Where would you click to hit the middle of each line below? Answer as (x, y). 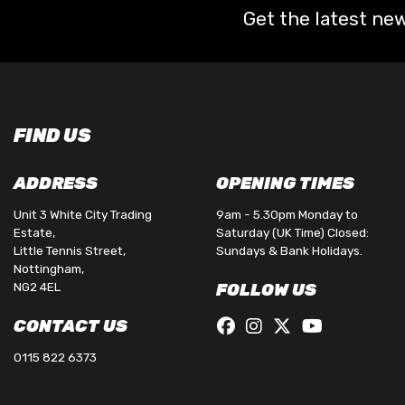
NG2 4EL (37, 287)
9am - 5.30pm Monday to (287, 215)
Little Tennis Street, (70, 251)
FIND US (52, 136)
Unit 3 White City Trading (83, 215)
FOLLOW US (266, 291)
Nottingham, (49, 269)
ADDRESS (56, 184)
